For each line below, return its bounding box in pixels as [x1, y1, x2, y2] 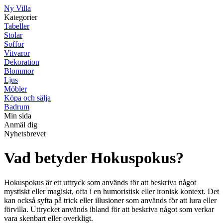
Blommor [4, 67, 34, 75]
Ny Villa [4, 4, 31, 12]
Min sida [4, 111, 31, 120]
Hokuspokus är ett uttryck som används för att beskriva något [4, 178, 196, 187]
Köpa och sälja [4, 94, 51, 102]
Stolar [4, 31, 22, 39]
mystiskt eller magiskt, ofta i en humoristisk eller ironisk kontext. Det [4, 187, 219, 196]
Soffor [4, 40, 24, 48]
